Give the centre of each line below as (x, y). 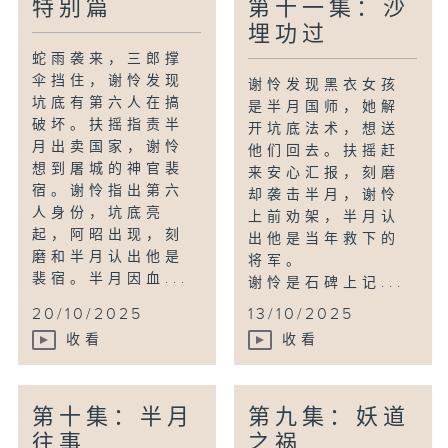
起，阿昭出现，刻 (108, 235)
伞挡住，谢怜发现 (108, 81)
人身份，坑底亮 (99, 213)
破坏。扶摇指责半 (108, 125)
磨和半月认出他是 (108, 257)
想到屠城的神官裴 (108, 169)
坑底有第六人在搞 (108, 103)
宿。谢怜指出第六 (108, 191)
